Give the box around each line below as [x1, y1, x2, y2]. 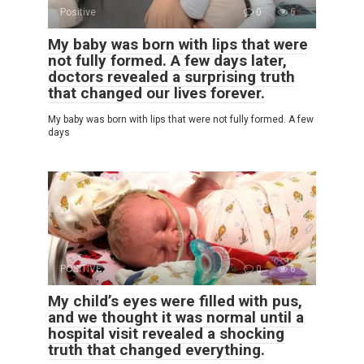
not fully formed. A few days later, [48, 50, 287, 70]
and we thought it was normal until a [48, 307, 304, 327]
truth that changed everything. [48, 340, 265, 359]
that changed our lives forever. [48, 83, 265, 102]
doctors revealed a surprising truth [48, 67, 295, 86]
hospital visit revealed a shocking [48, 323, 284, 343]
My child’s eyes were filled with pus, [48, 291, 302, 310]
